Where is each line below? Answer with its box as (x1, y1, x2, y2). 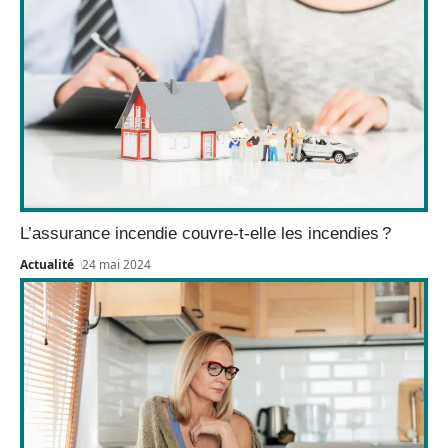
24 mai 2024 (82, 256, 152, 274)
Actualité (20, 256, 74, 274)
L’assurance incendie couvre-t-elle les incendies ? (20, 224, 391, 244)
